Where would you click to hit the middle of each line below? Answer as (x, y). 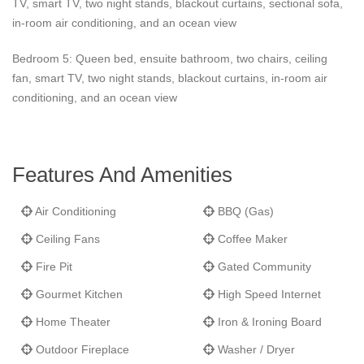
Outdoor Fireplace (81, 349)
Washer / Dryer (255, 349)
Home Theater (71, 322)
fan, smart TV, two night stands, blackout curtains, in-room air (170, 78)
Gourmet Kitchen (78, 294)
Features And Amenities (122, 175)
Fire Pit (52, 266)
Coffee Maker (251, 239)
